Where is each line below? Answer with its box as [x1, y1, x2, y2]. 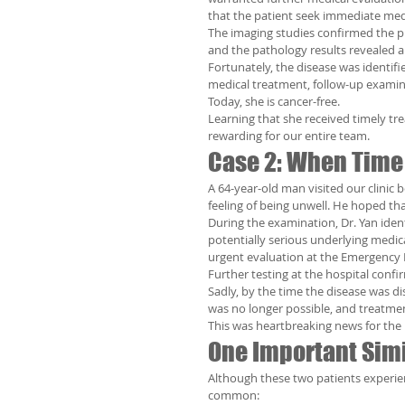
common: [208, 387, 259, 403]
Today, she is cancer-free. [208, 93, 340, 109]
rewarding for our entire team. [208, 127, 370, 144]
